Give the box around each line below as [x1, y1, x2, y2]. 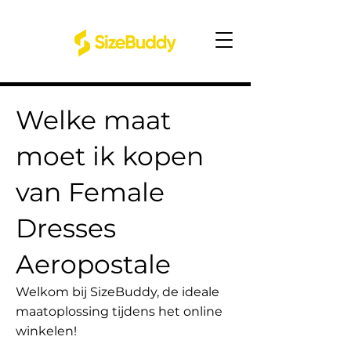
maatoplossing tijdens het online [16, 304, 223, 319]
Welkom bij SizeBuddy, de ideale [16, 284, 219, 299]
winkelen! [16, 324, 77, 338]
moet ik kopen [16, 140, 204, 172]
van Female [16, 176, 165, 208]
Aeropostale [16, 248, 171, 280]
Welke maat [16, 104, 171, 136]
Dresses [16, 212, 116, 244]
